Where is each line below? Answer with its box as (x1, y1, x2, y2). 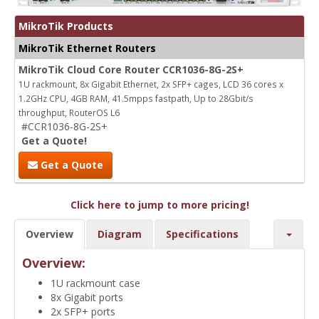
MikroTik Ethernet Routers (19, 41, 156, 55)
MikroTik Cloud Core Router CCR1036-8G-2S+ (19, 62, 244, 76)
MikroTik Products (19, 19, 113, 33)
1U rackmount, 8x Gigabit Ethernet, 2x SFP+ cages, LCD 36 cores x (19, 78, 283, 90)
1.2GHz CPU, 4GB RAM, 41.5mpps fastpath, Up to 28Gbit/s (19, 92, 253, 104)
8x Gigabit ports (51, 290, 123, 304)
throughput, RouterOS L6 (19, 106, 120, 118)
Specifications (166, 226, 239, 241)
